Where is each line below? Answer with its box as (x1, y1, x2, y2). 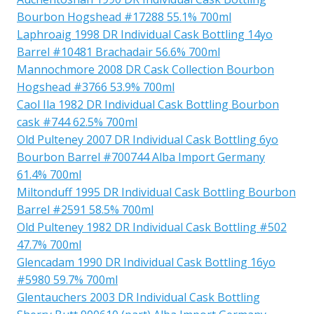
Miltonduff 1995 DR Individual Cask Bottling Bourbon (17, 184, 296, 200)
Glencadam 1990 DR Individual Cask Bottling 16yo (17, 254, 275, 270)
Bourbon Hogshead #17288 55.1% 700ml (17, 8, 231, 25)
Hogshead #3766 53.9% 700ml (17, 78, 175, 95)
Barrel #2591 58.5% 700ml (17, 201, 153, 217)
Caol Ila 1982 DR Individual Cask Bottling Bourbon (17, 96, 279, 112)
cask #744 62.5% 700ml (17, 114, 137, 130)
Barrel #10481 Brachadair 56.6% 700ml (17, 43, 220, 60)
